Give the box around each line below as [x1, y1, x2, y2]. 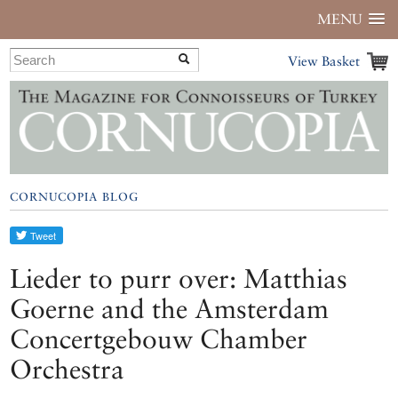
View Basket [287, 53, 360, 68]
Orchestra [10, 354, 125, 386]
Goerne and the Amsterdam [10, 293, 330, 325]
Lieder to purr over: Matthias [10, 263, 348, 295]
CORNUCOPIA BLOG [10, 190, 139, 204]
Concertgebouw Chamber [10, 323, 308, 355]
